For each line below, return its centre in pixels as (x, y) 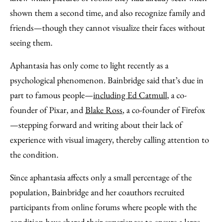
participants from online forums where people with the (103, 207)
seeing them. (31, 42)
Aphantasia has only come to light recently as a (89, 65)
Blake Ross (104, 110)
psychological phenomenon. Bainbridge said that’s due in (107, 80)
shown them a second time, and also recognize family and (108, 12)
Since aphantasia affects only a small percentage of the (101, 177)
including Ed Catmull (130, 95)
